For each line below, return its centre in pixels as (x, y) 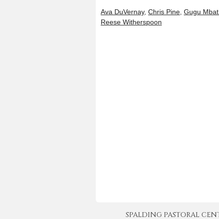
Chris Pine (164, 11)
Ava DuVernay (122, 11)
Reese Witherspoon (131, 22)
